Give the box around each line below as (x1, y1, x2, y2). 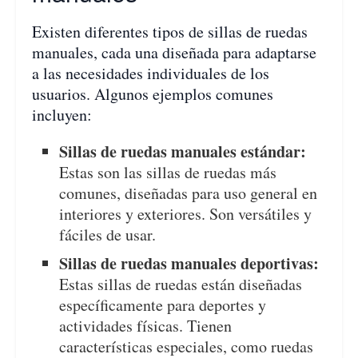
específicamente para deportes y (59, 293, 267, 316)
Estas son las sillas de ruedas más (59, 161, 277, 183)
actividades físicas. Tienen (59, 314, 233, 336)
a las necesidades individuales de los (32, 62, 269, 84)
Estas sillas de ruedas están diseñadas (59, 272, 303, 295)
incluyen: (32, 103, 92, 125)
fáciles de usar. (59, 223, 157, 245)
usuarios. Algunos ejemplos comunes (32, 82, 273, 105)
